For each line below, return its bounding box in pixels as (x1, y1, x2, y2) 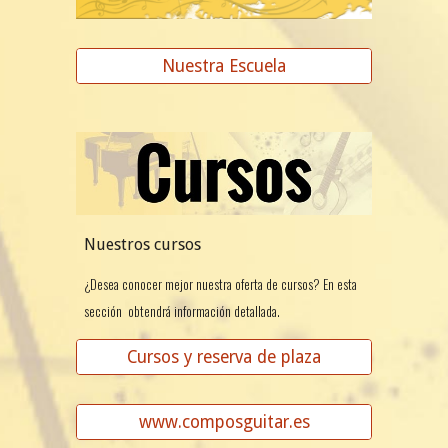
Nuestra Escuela (162, 56, 286, 77)
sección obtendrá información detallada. (84, 300, 281, 321)
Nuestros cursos (84, 234, 202, 254)
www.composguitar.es (138, 412, 310, 433)
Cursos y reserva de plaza (127, 346, 321, 367)
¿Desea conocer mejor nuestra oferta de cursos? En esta (84, 273, 358, 294)
